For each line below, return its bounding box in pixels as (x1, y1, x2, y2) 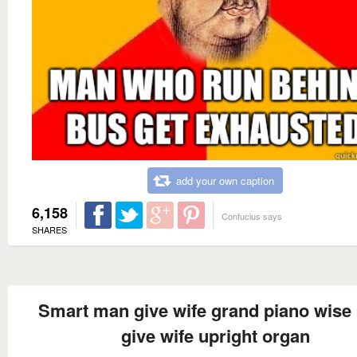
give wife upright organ (120, 322, 310, 348)
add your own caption (176, 172, 274, 188)
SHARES (32, 222, 67, 236)
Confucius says (222, 209, 282, 222)
